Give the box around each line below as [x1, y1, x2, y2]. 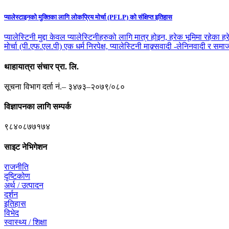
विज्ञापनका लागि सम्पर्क [4, 102, 71, 111]
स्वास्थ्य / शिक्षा [4, 217, 47, 226]
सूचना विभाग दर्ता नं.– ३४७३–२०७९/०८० [4, 82, 125, 91]
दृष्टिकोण [4, 171, 30, 180]
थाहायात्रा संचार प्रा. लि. [4, 62, 79, 71]
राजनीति [4, 162, 29, 171]
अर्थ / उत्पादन [4, 180, 43, 190]
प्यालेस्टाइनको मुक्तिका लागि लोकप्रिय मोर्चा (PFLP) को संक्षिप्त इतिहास [4, 13, 172, 21]
